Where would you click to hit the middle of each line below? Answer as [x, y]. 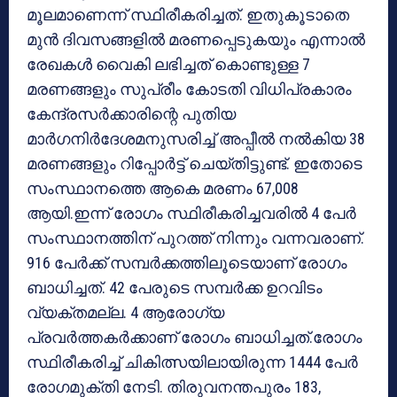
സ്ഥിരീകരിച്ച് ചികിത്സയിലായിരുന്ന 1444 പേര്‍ [192, 362]
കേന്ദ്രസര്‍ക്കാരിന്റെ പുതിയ [131, 114]
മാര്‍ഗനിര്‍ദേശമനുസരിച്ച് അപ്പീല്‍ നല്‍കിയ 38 [196, 139]
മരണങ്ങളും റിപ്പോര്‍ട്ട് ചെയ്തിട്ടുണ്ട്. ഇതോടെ [195, 164]
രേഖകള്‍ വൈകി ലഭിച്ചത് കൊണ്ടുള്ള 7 [168, 65]
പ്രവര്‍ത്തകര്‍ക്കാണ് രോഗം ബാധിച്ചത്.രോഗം [195, 338]
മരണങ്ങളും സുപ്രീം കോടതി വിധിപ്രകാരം [189, 90]
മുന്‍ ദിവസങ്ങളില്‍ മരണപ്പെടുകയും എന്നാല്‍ [196, 40]
